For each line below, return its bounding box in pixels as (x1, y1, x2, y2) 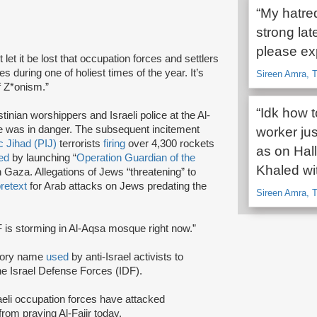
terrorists (57, 137, 103, 149)
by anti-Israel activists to (69, 250, 183, 263)
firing (103, 137, 125, 149)
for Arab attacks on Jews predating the (27, 180, 207, 192)
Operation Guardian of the (76, 151, 195, 163)
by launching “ (9, 151, 76, 163)
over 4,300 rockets (125, 137, 214, 149)
